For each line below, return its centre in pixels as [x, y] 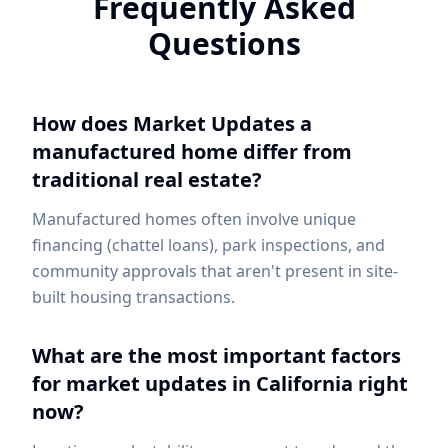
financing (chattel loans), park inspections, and [208, 245]
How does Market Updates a [172, 123]
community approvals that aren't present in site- [215, 271]
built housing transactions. [133, 297]
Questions [224, 43]
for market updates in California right [220, 383]
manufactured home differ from [192, 151]
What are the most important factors [216, 355]
